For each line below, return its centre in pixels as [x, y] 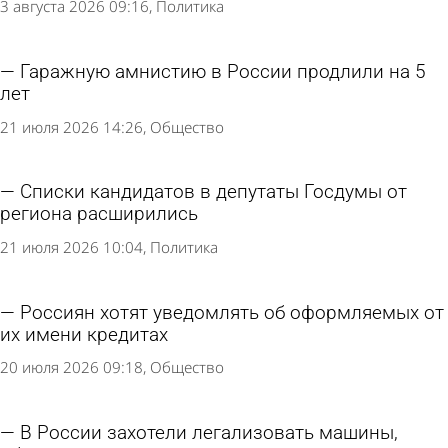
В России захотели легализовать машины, [209, 432]
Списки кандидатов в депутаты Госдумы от [213, 192]
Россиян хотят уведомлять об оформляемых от [232, 312]
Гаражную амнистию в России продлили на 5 [223, 72]
